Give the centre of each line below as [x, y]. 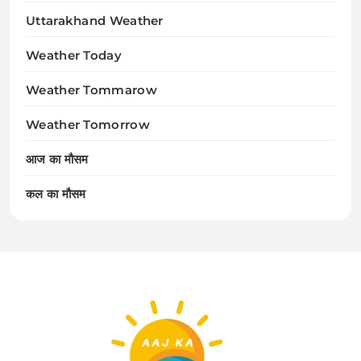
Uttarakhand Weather [95, 20]
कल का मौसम [56, 193]
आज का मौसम [57, 159]
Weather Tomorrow [88, 124]
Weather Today [74, 55]
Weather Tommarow [91, 89]
